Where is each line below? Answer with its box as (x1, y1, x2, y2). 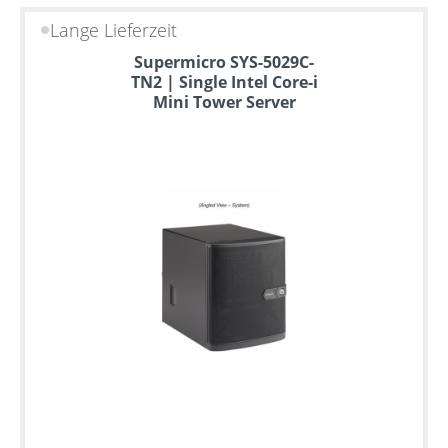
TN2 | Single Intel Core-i (130, 70, 318, 93)
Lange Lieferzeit (50, 18, 178, 43)
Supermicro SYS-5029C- (134, 50, 314, 73)
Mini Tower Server (152, 90, 296, 113)
